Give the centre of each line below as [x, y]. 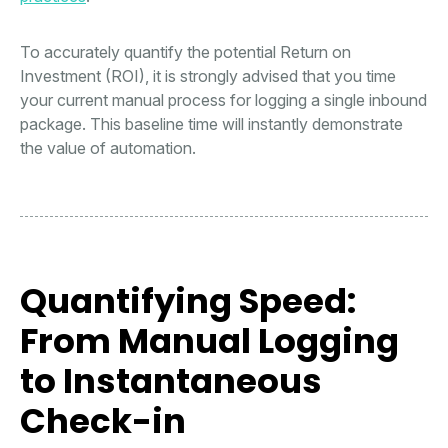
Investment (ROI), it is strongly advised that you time [208, 76]
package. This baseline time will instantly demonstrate [211, 124]
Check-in [103, 421]
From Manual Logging [209, 341]
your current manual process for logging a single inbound [223, 100]
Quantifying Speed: [188, 301]
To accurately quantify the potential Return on [185, 52]
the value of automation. [108, 148]
